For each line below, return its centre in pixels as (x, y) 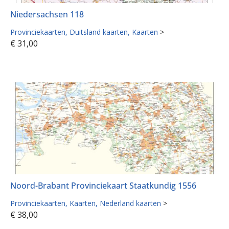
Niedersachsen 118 (47, 14)
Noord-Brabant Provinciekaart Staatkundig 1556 (103, 186)
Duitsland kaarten (99, 32)
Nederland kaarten (130, 203)
